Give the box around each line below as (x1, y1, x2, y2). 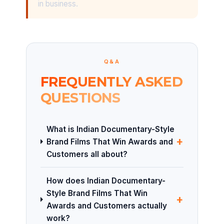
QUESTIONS (40, 89, 120, 106)
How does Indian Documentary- (46, 175, 165, 185)
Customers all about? (46, 149, 127, 159)
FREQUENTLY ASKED (40, 73, 183, 90)
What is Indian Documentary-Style (46, 124, 174, 134)
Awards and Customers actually (46, 200, 167, 210)
